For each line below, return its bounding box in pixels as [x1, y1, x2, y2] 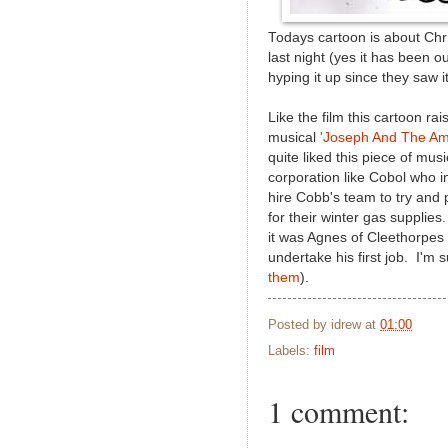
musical [268, 129, 316, 145]
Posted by [268, 316, 331, 332]
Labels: [268, 343, 314, 359]
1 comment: [268, 391, 409, 432]
